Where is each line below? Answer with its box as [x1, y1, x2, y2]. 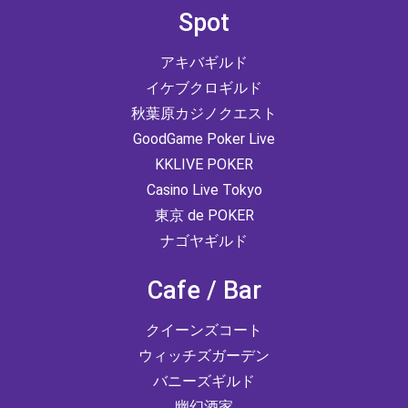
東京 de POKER [154, 207, 254, 225]
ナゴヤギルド [160, 232, 248, 250]
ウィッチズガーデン [138, 347, 270, 365]
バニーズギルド [153, 372, 255, 391]
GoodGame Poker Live [133, 130, 275, 148]
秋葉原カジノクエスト [131, 105, 277, 123]
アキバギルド [160, 54, 248, 72]
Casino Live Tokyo [146, 181, 262, 199]
